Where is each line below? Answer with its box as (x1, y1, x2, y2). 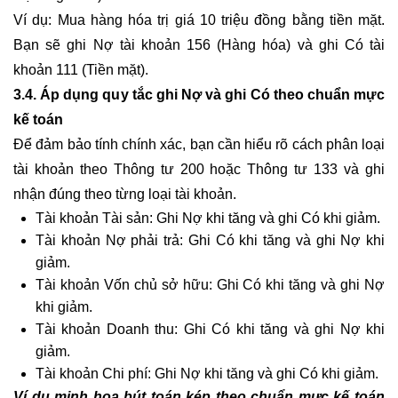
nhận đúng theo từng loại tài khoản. (13, 186, 236, 202)
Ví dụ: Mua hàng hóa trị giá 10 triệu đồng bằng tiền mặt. (13, 12, 385, 28)
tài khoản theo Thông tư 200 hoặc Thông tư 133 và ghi (13, 161, 385, 177)
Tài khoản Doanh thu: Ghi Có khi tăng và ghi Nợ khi (36, 321, 385, 337)
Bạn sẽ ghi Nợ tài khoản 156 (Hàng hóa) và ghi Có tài (13, 36, 385, 52)
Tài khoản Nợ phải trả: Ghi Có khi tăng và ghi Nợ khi (36, 232, 385, 248)
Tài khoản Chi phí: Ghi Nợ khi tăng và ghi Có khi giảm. (36, 365, 378, 381)
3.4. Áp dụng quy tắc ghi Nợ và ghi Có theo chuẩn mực (13, 86, 385, 102)
